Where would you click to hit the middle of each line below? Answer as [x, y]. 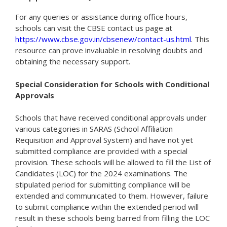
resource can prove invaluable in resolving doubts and [109, 50]
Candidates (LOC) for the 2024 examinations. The [101, 174]
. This [200, 39]
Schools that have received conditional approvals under [111, 118]
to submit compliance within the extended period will [107, 207]
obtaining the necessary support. [73, 62]
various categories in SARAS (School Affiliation [94, 129]
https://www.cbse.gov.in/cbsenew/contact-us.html [103, 39]
